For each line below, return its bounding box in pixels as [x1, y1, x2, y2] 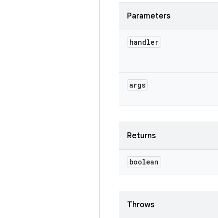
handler [129, 37, 159, 47]
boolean [129, 157, 159, 166]
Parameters [127, 11, 170, 21]
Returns [127, 131, 156, 141]
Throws [127, 200, 154, 210]
